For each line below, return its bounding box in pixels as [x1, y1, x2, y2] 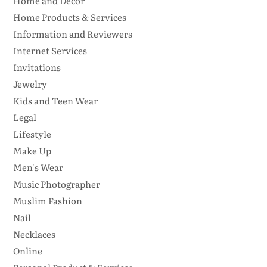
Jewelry [13, 77, 47, 91]
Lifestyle [13, 127, 51, 141]
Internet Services [13, 44, 87, 58]
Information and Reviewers [13, 27, 132, 41]
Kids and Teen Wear [13, 94, 98, 108]
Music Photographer [13, 177, 100, 191]
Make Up [13, 144, 51, 158]
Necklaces [13, 227, 55, 241]
